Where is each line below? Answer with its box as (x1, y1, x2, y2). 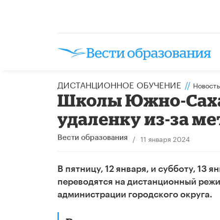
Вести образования (57, 134, 128, 141)
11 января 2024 (140, 133, 190, 144)
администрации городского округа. (57, 190, 212, 199)
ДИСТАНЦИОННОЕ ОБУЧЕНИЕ (57, 77, 181, 90)
